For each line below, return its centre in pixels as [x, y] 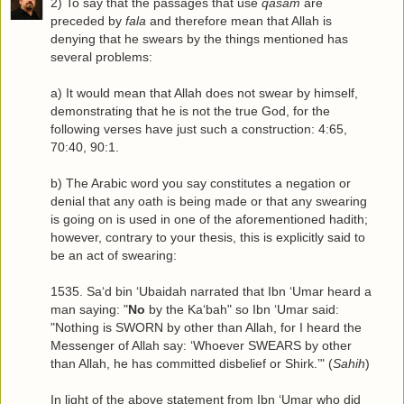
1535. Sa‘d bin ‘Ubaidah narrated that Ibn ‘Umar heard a [211, 292]
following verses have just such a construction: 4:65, [199, 129]
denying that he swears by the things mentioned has [199, 39]
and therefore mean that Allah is [239, 21]
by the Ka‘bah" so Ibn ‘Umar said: [242, 310]
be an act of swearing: [114, 256]
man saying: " [89, 310]
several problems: [101, 57]
